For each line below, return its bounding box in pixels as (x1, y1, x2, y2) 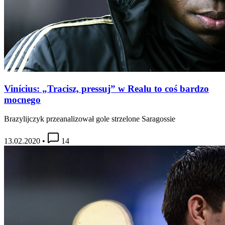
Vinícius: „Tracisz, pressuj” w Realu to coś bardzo (4, 83, 209, 94)
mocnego (4, 94, 41, 105)
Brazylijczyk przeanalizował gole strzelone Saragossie (4, 115, 175, 124)
